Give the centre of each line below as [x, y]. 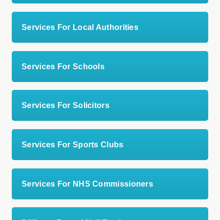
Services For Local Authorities [80, 27]
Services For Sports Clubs [73, 144]
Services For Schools [63, 66]
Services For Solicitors [66, 106]
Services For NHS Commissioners [88, 184]
